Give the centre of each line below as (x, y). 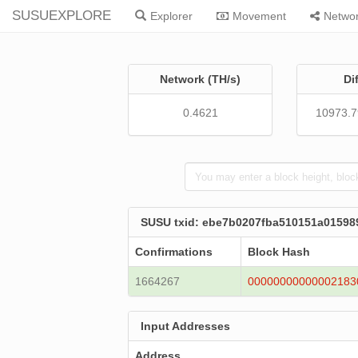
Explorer (171, 16)
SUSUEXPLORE (62, 16)
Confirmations (174, 252)
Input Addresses (186, 326)
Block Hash (279, 252)
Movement (259, 16)
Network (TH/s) (201, 79)
